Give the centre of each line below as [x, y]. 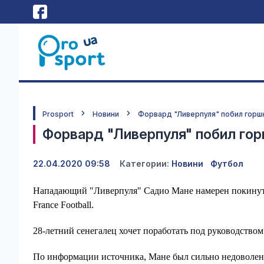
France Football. [63, 205]
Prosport [58, 114]
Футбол [227, 164]
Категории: [144, 164]
